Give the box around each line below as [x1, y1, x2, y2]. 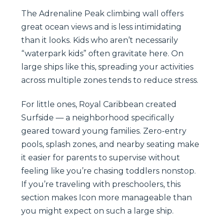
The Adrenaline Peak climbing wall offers [21, 8, 184, 18]
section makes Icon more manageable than [21, 192, 192, 202]
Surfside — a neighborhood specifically [21, 112, 174, 122]
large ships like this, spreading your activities [21, 62, 193, 72]
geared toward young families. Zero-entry [21, 126, 186, 136]
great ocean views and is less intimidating [21, 22, 182, 32]
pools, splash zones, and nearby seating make [21, 139, 199, 149]
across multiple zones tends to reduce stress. [21, 75, 198, 85]
